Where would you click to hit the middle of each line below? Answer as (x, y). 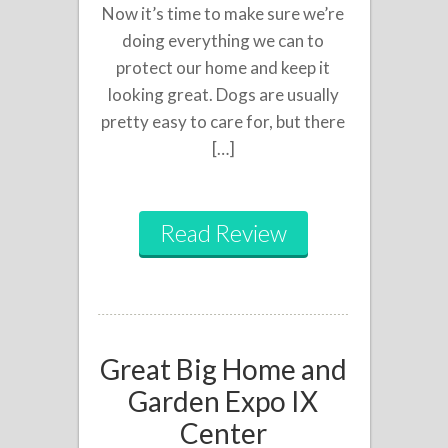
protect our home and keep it (223, 67)
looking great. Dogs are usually (223, 94)
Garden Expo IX (223, 401)
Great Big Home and (223, 369)
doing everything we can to (223, 40)
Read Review (223, 233)
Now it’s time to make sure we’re (223, 13)
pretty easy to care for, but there (223, 121)
